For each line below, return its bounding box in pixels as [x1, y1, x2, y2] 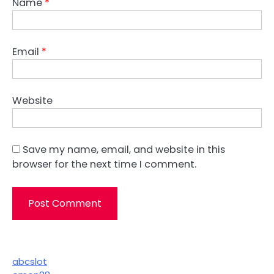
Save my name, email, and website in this [23, 143, 225, 157]
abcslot [12, 254, 47, 268]
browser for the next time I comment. [12, 157, 196, 172]
